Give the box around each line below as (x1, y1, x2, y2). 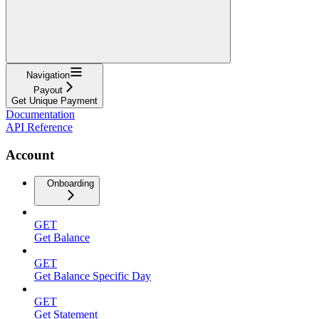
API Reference (6, 120, 73, 133)
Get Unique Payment (11, 95, 98, 106)
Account (6, 147, 54, 162)
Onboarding (47, 178, 94, 189)
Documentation (6, 108, 75, 120)
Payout (33, 84, 63, 95)
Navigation (26, 69, 70, 80)
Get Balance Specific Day (34, 270, 151, 283)
